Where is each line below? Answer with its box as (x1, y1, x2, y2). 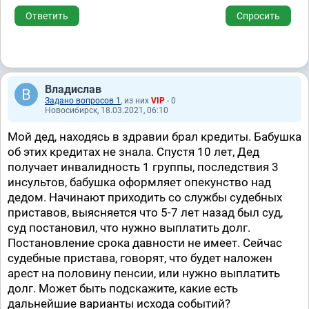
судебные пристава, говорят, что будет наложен (8, 251, 272, 265)
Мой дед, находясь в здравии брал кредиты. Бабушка (8, 130, 301, 143)
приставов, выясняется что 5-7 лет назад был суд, (8, 206, 283, 219)
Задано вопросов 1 (45, 96, 121, 106)
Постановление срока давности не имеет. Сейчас (8, 236, 282, 250)
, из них (121, 96, 151, 106)
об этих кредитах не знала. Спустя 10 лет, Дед (8, 145, 259, 159)
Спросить (237, 10, 280, 21)
